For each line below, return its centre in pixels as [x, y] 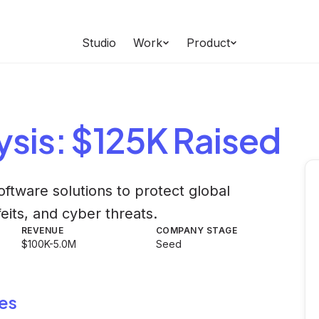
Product [208, 43]
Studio [99, 43]
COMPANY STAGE [197, 230]
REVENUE [43, 230]
